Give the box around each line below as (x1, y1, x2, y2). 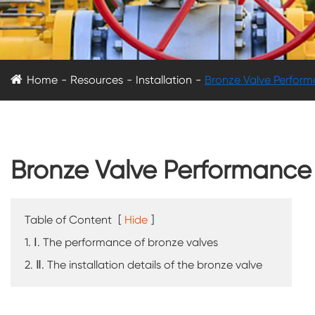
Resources (70, 73, 123, 87)
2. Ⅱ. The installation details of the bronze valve (25, 258, 262, 272)
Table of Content (25, 213, 112, 227)
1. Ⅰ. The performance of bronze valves (25, 236, 218, 250)
